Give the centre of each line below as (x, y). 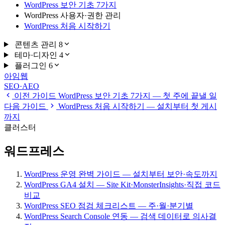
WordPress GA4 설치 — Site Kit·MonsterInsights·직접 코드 (122, 184)
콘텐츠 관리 (35, 44)
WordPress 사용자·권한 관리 (73, 15)
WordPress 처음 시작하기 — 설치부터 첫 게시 (138, 106)
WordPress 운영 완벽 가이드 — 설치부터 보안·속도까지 (121, 174)
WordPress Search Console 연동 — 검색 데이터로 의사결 (120, 216)
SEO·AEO (22, 86)
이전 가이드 (34, 95)
